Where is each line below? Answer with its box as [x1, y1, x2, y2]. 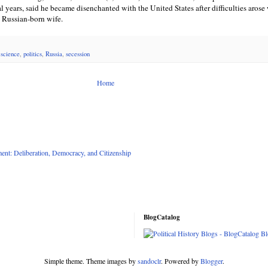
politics [23, 50, 42, 59]
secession [66, 50, 90, 59]
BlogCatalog [144, 212, 180, 223]
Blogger [200, 256, 223, 266]
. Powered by [160, 256, 200, 266]
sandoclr [137, 256, 161, 266]
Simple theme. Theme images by [44, 256, 138, 266]
